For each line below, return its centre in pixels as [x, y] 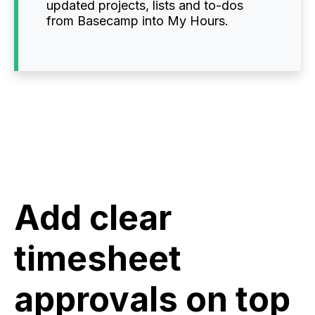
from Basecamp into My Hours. [137, 21]
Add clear [93, 218]
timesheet [98, 259]
